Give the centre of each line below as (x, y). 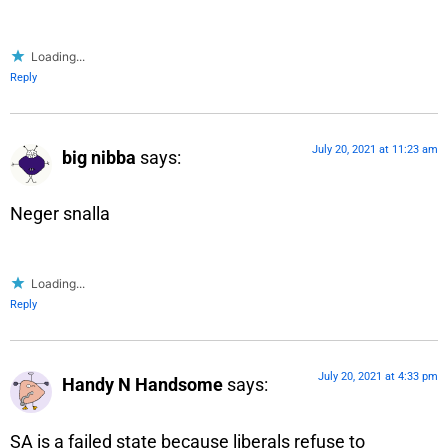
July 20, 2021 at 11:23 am (375, 149)
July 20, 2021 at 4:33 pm (378, 377)
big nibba (99, 157)
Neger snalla (60, 214)
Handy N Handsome (142, 385)
